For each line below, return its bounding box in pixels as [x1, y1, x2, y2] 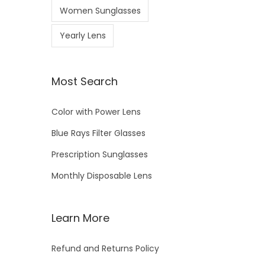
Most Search [51, 73, 118, 89]
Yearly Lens [59, 30, 106, 42]
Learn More [51, 210, 109, 225]
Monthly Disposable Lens [51, 169, 152, 182]
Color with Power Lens [51, 105, 141, 118]
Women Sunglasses [59, 5, 141, 17]
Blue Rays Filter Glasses [51, 127, 146, 139]
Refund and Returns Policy [51, 242, 159, 254]
